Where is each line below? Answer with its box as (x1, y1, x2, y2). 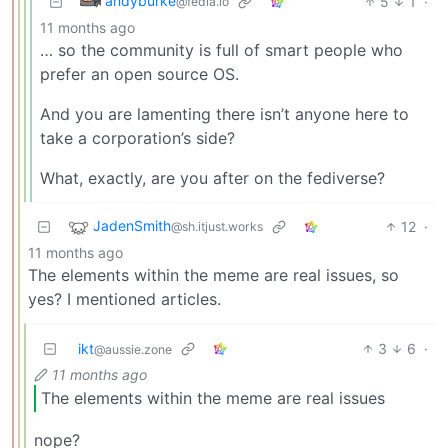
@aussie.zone (94, 341, 172, 357)
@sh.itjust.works (171, 218, 263, 234)
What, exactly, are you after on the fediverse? (40, 167, 385, 188)
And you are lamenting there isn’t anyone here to (40, 103, 409, 124)
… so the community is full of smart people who (40, 39, 403, 60)
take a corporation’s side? (40, 127, 235, 148)
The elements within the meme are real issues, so (28, 264, 399, 285)
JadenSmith (93, 216, 171, 234)
